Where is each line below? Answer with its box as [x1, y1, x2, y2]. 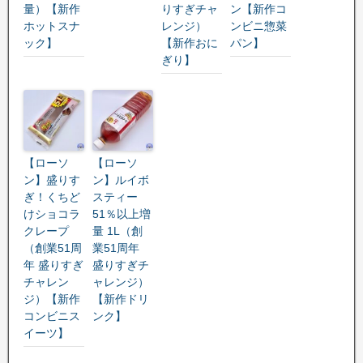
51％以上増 [92, 207, 151, 220]
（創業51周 [23, 241, 82, 254]
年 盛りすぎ [23, 258, 83, 271]
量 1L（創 [92, 224, 143, 237]
